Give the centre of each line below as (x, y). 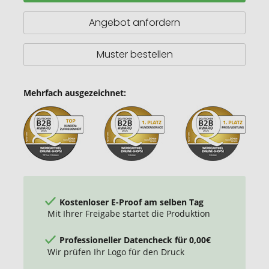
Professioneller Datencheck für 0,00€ (135, 240)
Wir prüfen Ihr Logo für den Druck (116, 252)
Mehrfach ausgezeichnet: (75, 92)
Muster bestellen (134, 54)
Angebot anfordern (134, 22)
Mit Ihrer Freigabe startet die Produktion (129, 214)
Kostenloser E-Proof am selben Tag (131, 202)
